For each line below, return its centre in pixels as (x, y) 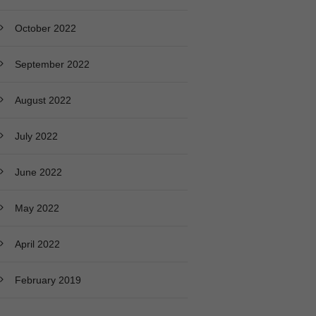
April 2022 (37, 244)
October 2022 (45, 28)
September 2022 (52, 64)
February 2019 (48, 280)
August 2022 (43, 100)
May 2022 (37, 208)
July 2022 (36, 136)
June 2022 (38, 172)
